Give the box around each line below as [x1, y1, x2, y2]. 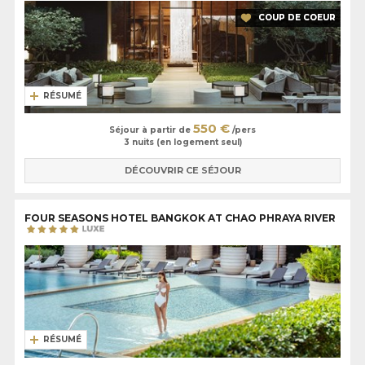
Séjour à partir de [109, 124, 193, 135]
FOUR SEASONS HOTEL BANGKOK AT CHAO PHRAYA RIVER [24, 212, 336, 225]
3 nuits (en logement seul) [123, 136, 242, 147]
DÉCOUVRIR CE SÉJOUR [124, 165, 241, 177]
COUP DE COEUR [258, 12, 336, 24]
